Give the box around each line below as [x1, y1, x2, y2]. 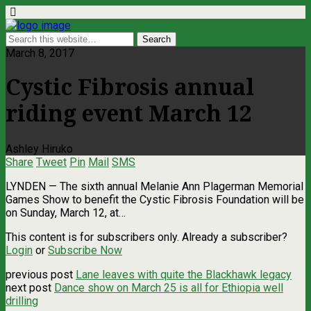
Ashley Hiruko [6, 142, 73, 155]
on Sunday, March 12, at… [6, 205, 126, 219]
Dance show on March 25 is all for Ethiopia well [54, 280, 283, 294]
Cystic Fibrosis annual [6, 74, 254, 101]
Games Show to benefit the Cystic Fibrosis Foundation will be [6, 192, 304, 206]
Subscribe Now [48, 243, 122, 257]
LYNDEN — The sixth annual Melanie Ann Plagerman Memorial [6, 179, 303, 193]
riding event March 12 [6, 101, 252, 128]
